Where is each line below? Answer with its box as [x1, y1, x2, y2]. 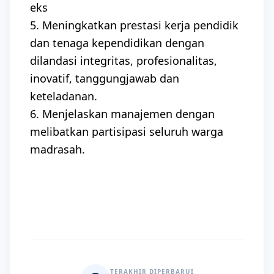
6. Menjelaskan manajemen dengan [30, 106, 215, 121]
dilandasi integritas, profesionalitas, [30, 53, 217, 68]
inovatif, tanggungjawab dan [30, 71, 179, 86]
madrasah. [30, 142, 85, 157]
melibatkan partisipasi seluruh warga [30, 124, 223, 139]
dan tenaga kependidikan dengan [30, 35, 204, 50]
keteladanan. [30, 89, 97, 103]
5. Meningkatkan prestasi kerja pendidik [30, 18, 239, 32]
